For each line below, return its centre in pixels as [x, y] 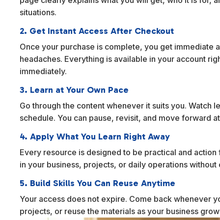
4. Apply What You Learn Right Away [95, 136]
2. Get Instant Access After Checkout [97, 31]
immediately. [43, 71]
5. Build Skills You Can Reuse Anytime [98, 183]
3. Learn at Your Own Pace [74, 90]
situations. [38, 12]
